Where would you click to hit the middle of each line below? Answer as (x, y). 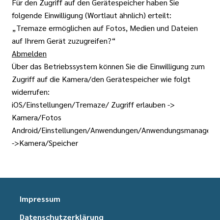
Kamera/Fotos (37, 117)
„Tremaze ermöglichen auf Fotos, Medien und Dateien (105, 28)
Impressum (40, 199)
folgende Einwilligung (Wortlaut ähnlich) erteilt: (92, 15)
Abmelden (29, 53)
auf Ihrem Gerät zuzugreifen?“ (64, 41)
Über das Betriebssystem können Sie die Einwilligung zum (108, 66)
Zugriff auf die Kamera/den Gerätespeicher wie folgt (101, 79)
